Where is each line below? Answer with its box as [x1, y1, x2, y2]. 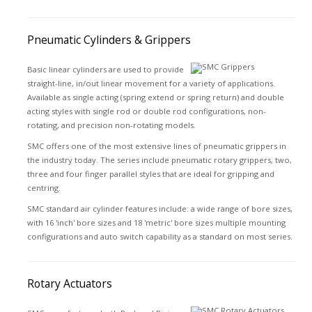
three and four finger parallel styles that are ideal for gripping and [26, 169, 274, 179]
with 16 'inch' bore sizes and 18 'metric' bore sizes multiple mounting [26, 217, 286, 228]
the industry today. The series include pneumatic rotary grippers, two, [26, 155, 292, 165]
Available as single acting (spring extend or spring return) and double [26, 92, 284, 102]
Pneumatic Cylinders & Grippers [26, 32, 191, 47]
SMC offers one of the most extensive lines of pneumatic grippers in [26, 141, 286, 151]
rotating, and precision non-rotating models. [26, 120, 196, 130]
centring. [26, 182, 61, 193]
